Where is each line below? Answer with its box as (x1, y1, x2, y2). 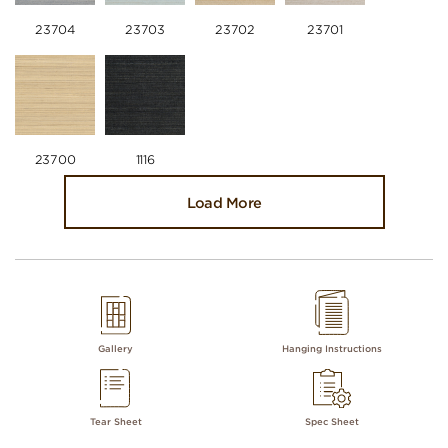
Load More (186, 195, 262, 212)
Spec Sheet (305, 415, 360, 427)
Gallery (98, 342, 134, 354)
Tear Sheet (89, 415, 142, 427)
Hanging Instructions (282, 342, 383, 354)
